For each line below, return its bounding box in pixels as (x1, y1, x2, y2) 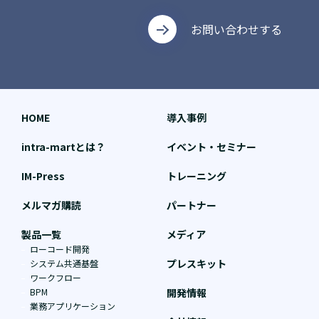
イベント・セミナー (167, 140, 256, 155)
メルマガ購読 (21, 198, 81, 213)
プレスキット (167, 256, 226, 271)
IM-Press (21, 169, 65, 184)
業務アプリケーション (30, 300, 115, 313)
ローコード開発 (30, 243, 90, 256)
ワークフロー (30, 271, 81, 284)
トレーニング (167, 169, 226, 184)
